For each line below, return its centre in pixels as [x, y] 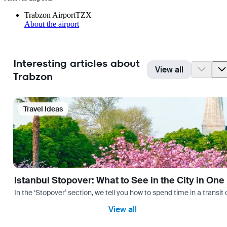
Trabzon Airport [50, 15]
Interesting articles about [76, 63]
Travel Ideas [43, 109]
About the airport [52, 24]
